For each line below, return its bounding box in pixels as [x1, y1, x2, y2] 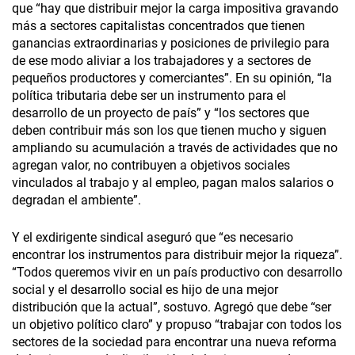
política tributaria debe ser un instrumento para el [12, 88, 286, 104]
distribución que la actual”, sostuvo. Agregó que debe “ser [12, 300, 331, 315]
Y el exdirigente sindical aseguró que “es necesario [12, 230, 293, 246]
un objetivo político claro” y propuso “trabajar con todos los [12, 317, 342, 333]
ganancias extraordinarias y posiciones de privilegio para [12, 36, 330, 52]
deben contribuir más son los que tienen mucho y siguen [12, 123, 326, 139]
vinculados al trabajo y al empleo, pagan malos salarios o [12, 175, 334, 191]
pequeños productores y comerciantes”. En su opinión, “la [12, 71, 332, 86]
